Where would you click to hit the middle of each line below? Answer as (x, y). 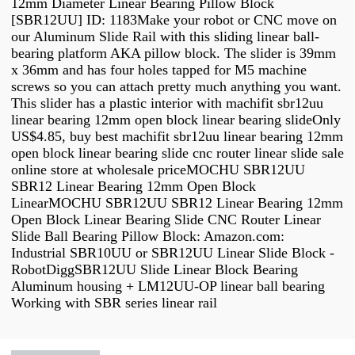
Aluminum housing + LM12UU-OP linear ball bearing (168, 286)
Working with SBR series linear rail (114, 303)
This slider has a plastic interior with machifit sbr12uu (167, 103)
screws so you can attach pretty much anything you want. (176, 87)
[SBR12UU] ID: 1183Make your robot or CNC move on (174, 20)
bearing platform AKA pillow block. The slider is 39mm (174, 53)
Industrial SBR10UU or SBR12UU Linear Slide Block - (173, 253)
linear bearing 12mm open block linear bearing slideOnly (176, 120)
